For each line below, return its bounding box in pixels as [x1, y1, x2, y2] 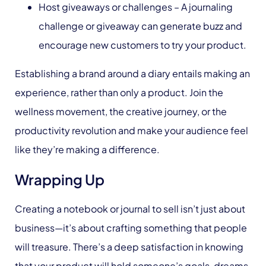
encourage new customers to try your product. [39, 39, 246, 51]
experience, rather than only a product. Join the [15, 86, 223, 99]
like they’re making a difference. [15, 143, 160, 156]
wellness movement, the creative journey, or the [15, 105, 227, 118]
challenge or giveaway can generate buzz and [39, 20, 242, 32]
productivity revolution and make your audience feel [15, 124, 248, 137]
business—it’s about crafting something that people [15, 221, 247, 234]
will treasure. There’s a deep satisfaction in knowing [15, 240, 243, 253]
